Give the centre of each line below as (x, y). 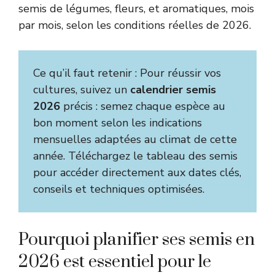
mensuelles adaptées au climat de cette (135, 139)
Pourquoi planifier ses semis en (137, 239)
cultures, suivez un (82, 89)
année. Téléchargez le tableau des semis (135, 156)
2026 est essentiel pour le (115, 261)
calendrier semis (173, 89)
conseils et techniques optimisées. (119, 189)
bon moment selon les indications (118, 122)
